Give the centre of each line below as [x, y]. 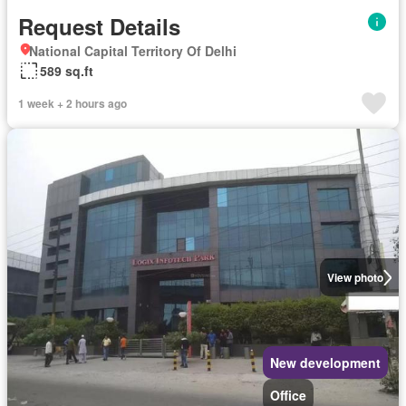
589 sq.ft [67, 71]
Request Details [99, 27]
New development [325, 363]
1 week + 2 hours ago [72, 104]
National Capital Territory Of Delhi [133, 51]
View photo [355, 278]
